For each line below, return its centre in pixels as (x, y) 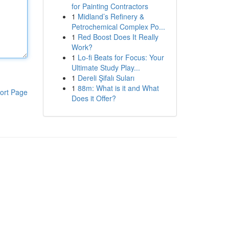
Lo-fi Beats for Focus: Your (121, 57)
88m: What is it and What (118, 88)
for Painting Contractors (110, 6)
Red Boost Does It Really (118, 37)
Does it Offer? (94, 98)
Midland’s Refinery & (111, 16)
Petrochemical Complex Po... (118, 27)
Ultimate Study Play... (106, 67)
